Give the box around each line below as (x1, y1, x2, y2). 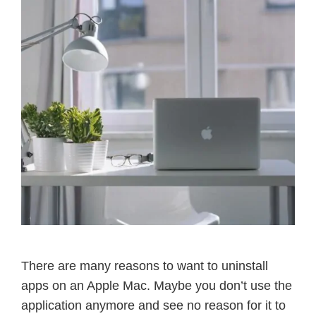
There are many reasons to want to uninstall (21, 259, 268, 274)
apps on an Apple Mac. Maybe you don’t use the (21, 279, 292, 293)
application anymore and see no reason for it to (21, 298, 286, 313)
